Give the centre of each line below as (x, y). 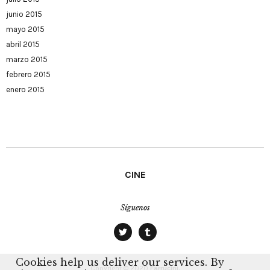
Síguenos (135, 208)
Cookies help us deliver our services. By (120, 262)
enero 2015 (25, 89)
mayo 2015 (25, 29)
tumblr (156, 246)
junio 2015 (24, 14)
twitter (131, 246)
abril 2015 (23, 44)
